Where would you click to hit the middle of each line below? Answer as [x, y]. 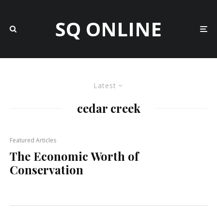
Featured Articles [33, 140]
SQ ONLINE [108, 29]
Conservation [46, 170]
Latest [105, 85]
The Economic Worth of [74, 156]
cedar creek [108, 108]
